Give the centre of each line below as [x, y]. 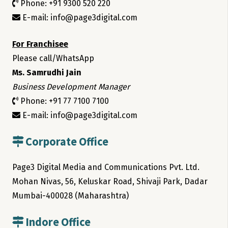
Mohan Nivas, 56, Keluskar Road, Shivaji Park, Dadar [110, 182]
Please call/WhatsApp [53, 59]
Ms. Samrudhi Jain [47, 73]
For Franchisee [40, 44]
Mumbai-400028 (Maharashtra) [70, 196]
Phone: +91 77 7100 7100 [64, 101]
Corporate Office [66, 142]
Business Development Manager [71, 87]
